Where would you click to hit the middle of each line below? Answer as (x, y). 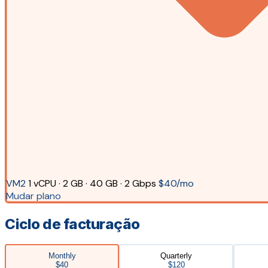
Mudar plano (33, 196)
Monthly (62, 255)
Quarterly (176, 255)
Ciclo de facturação (72, 224)
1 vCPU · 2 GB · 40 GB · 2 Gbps (92, 184)
